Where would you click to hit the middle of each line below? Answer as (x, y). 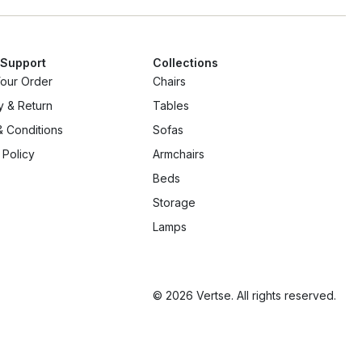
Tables (170, 106)
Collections (185, 63)
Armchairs (178, 154)
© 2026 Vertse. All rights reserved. (244, 296)
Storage (174, 203)
